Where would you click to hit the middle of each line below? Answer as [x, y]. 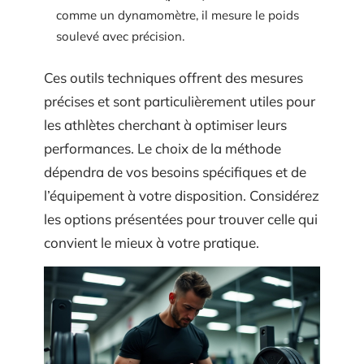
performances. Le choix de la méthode [162, 148]
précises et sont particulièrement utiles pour [180, 101]
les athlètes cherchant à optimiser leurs [165, 124]
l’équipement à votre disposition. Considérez [182, 195]
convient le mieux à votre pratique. [152, 242]
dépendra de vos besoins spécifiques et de [175, 171]
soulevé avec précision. [120, 36]
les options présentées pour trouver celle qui [181, 219]
